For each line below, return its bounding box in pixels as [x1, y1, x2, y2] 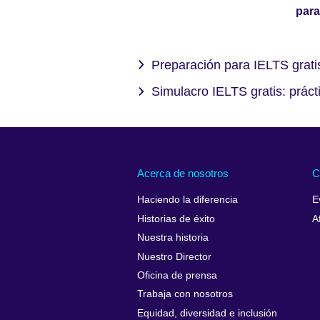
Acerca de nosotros [137, 166, 229, 179]
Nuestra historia [137, 232, 209, 244]
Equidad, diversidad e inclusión [137, 307, 277, 319]
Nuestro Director [137, 251, 211, 262]
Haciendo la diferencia [137, 194, 238, 206]
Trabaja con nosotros [137, 289, 233, 300]
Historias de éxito [137, 213, 215, 224]
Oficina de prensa [137, 269, 217, 281]
